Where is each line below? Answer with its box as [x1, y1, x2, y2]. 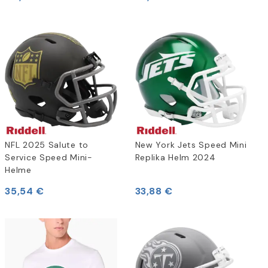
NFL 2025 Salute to [5, 139, 89, 151]
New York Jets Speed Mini [135, 139, 247, 151]
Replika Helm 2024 [135, 152, 216, 163]
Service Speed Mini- [5, 152, 93, 163]
